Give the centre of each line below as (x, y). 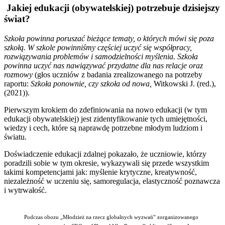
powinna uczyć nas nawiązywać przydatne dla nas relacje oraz (103, 66)
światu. (15, 137)
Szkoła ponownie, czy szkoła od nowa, (92, 84)
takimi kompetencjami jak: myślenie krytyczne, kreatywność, (100, 172)
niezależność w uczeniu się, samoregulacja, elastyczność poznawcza (112, 181)
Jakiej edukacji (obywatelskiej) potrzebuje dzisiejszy (113, 8)
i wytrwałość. (25, 190)
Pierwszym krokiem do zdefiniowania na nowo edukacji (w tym (105, 110)
